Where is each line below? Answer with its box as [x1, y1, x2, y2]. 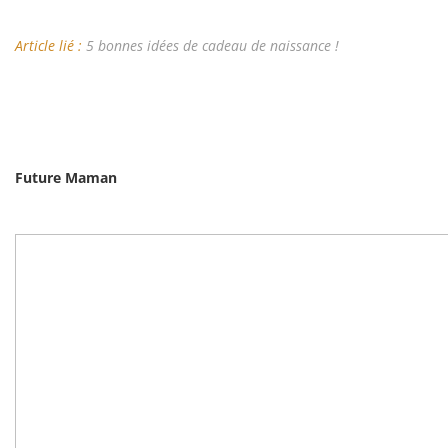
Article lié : [15, 36, 86, 55]
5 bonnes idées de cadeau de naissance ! [86, 36, 339, 55]
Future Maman [15, 168, 117, 187]
